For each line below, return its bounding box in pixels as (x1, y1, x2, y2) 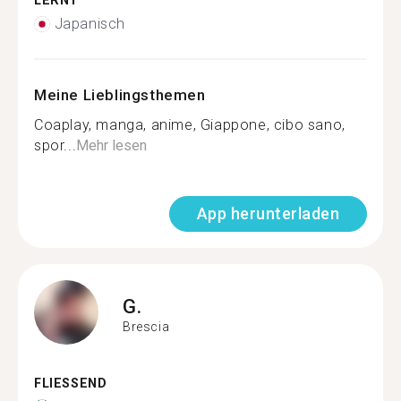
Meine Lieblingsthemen (34, 86, 206, 104)
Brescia (123, 319, 170, 334)
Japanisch (54, 15, 125, 32)
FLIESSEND (34, 376, 98, 391)
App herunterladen (196, 204, 339, 223)
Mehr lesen (76, 137, 148, 154)
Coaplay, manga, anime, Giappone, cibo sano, (34, 116, 346, 133)
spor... (34, 137, 77, 154)
